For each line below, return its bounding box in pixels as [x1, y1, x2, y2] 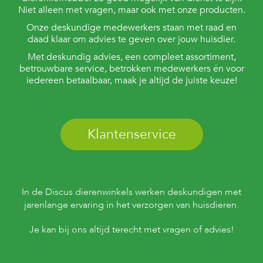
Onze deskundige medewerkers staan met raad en [26, 21, 237, 34]
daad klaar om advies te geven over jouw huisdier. [28, 33, 235, 46]
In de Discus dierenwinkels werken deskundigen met [22, 186, 241, 198]
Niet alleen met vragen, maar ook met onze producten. [18, 4, 245, 16]
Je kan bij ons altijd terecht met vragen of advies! [29, 223, 234, 236]
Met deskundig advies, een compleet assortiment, [27, 50, 236, 63]
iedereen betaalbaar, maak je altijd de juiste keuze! [26, 74, 237, 87]
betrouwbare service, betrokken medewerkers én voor [19, 62, 244, 75]
